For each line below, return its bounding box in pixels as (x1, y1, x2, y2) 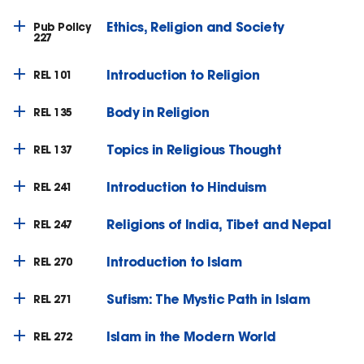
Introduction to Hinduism (106, 177, 266, 195)
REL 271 (33, 292, 72, 306)
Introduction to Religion (106, 65, 260, 83)
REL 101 (33, 67, 72, 82)
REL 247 (33, 217, 72, 232)
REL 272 (33, 329, 72, 344)
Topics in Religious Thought (106, 140, 282, 158)
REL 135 (33, 105, 72, 119)
